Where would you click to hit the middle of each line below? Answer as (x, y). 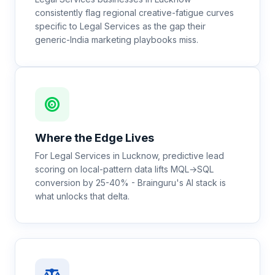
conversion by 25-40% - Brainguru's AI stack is (130, 183)
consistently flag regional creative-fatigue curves (134, 13)
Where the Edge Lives (95, 138)
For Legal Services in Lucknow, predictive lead (130, 156)
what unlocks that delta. (82, 196)
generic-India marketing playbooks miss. (117, 40)
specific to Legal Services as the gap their (120, 26)
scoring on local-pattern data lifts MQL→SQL (124, 169)
